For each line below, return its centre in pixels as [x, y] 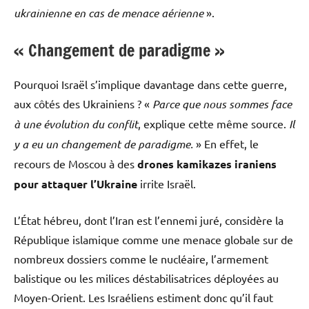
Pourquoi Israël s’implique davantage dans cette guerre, [150, 84]
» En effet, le [226, 144]
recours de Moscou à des [76, 164]
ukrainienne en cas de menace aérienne [110, 13]
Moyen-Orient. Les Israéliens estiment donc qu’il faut [143, 298]
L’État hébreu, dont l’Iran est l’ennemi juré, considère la [149, 220]
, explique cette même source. [213, 124]
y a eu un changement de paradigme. [103, 144]
